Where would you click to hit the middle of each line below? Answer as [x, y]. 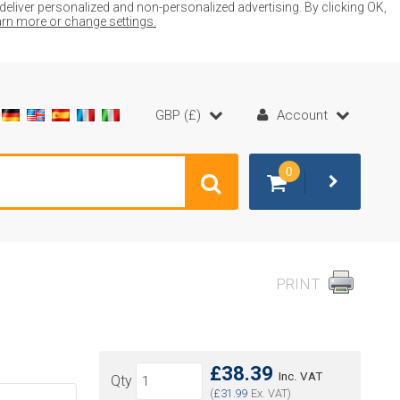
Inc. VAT [300, 376]
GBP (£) [178, 115]
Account [302, 115]
